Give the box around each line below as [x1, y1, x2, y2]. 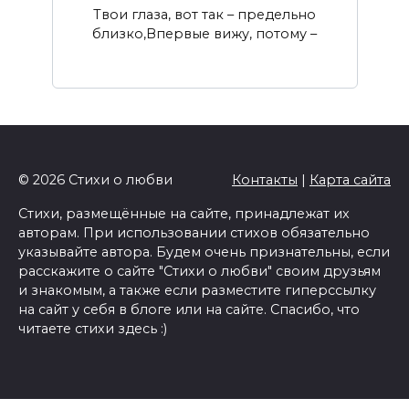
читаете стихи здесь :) [18, 320, 167, 338]
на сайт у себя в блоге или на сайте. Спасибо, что [18, 301, 360, 319]
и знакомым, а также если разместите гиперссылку [18, 282, 376, 299]
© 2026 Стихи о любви [18, 172, 173, 189]
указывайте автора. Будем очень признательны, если [18, 244, 390, 261]
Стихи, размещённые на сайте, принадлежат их [18, 205, 350, 223]
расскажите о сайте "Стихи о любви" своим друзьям [18, 263, 381, 280]
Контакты [232, 172, 298, 189]
